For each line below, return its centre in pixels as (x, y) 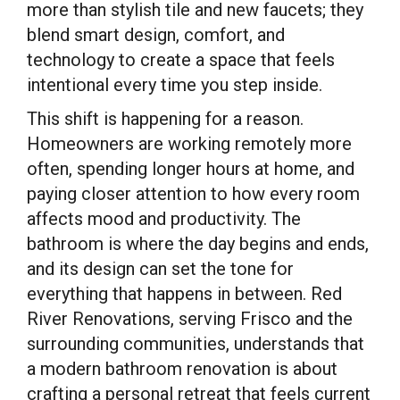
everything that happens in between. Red (184, 294)
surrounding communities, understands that (196, 344)
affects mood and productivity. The (164, 219)
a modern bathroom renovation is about (182, 369)
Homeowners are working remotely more (189, 144)
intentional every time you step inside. (175, 85)
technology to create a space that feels (181, 60)
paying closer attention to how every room (193, 194)
